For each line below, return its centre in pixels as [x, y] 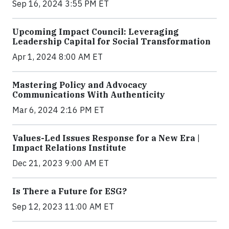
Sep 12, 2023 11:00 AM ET [63, 207]
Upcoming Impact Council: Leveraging [96, 32]
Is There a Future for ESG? [70, 191]
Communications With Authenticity [89, 95]
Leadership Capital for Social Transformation [111, 42]
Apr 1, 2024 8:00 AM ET [58, 57]
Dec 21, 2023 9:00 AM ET [61, 163]
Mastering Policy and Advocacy [80, 85]
